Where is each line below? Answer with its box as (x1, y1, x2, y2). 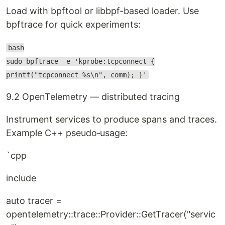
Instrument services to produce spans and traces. (6, 114, 217, 125)
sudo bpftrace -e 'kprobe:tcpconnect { (6, 57, 155, 65)
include (6, 173, 36, 183)
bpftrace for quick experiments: (6, 19, 141, 30)
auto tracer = (6, 195, 62, 206)
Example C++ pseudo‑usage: (6, 128, 128, 138)
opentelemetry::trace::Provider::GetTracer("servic (6, 209, 215, 219)
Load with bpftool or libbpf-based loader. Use (6, 6, 199, 16)
